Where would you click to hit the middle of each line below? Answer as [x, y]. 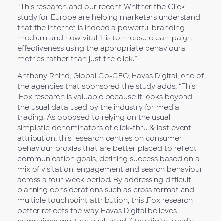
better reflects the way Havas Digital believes [97, 210]
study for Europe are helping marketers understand [109, 17]
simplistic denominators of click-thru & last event [104, 128]
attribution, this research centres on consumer [100, 138]
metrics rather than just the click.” [77, 58]
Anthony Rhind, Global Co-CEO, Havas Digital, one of [110, 76]
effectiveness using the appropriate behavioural [102, 48]
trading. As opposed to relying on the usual [94, 117]
